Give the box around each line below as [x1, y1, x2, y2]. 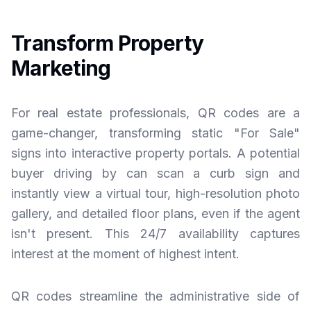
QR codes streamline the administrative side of [11, 289, 300, 303]
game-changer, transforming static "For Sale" [11, 126, 300, 140]
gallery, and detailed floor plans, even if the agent [11, 206, 300, 221]
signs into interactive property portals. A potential [11, 146, 300, 160]
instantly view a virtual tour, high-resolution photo [11, 186, 300, 201]
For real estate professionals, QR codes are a [11, 106, 300, 120]
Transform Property [11, 31, 204, 56]
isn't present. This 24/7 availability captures [11, 226, 300, 241]
